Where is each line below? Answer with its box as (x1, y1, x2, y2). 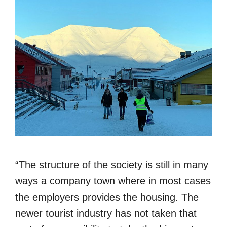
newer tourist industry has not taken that (15, 208, 197, 219)
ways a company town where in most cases (15, 175, 211, 187)
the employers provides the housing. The (15, 192, 199, 203)
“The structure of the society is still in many (15, 159, 208, 171)
